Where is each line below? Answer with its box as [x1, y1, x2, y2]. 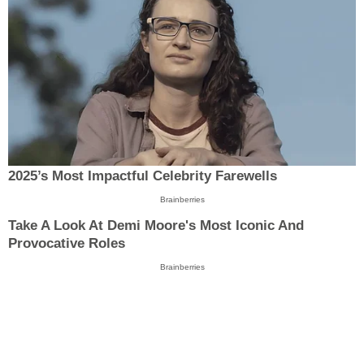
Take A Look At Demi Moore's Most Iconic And [8, 218, 304, 234]
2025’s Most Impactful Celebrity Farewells [8, 167, 277, 184]
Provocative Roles [8, 236, 125, 252]
